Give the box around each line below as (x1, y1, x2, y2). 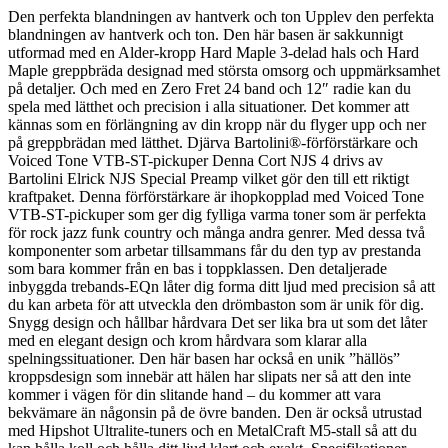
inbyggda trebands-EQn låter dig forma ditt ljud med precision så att (8, 277, 435, 295)
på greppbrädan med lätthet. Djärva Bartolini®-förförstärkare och (8, 133, 418, 151)
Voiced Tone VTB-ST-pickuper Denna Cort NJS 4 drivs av (8, 151, 383, 169)
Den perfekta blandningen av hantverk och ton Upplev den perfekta (8, 7, 434, 25)
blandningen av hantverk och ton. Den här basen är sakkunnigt (8, 25, 403, 43)
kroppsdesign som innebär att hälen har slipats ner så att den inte (8, 367, 411, 385)
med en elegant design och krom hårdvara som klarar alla (8, 331, 367, 349)
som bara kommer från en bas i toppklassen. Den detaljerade (8, 259, 387, 277)
